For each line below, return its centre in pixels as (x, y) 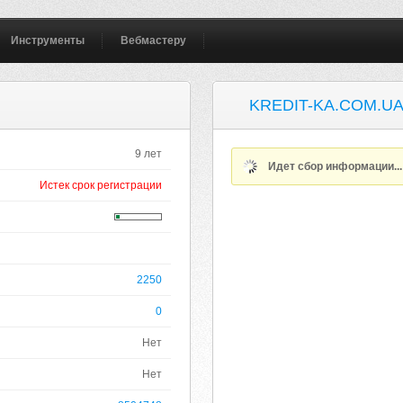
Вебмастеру (154, 40)
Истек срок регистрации (101, 185)
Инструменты (48, 40)
